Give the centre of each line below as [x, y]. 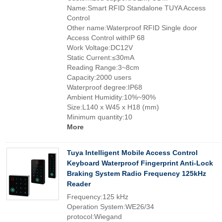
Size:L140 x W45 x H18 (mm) [113, 107]
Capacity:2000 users [99, 77]
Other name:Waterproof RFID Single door [132, 28]
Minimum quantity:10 [100, 117]
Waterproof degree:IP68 [105, 87]
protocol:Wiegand [94, 217]
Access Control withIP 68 [106, 38]
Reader [79, 184]
